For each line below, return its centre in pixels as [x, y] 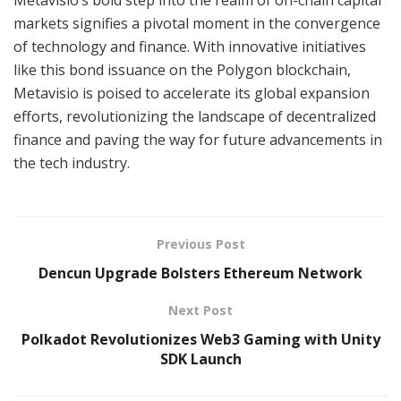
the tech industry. [72, 162]
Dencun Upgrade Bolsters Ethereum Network [200, 273]
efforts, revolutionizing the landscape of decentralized [195, 116]
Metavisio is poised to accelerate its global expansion [192, 93]
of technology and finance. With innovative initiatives [190, 46]
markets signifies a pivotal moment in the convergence [197, 23]
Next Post [200, 310]
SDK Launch [200, 358]
